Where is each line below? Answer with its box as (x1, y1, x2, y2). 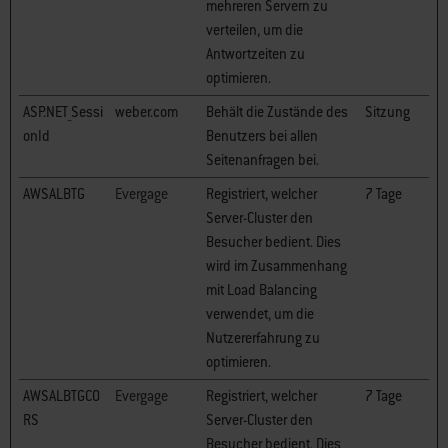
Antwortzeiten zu (206, 45, 305, 63)
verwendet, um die (206, 305, 314, 323)
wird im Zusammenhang (206, 257, 347, 275)
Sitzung (365, 103, 410, 121)
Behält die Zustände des (206, 103, 348, 121)
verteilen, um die (206, 21, 303, 39)
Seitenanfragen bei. (206, 151, 319, 169)
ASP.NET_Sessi (23, 103, 103, 121)
